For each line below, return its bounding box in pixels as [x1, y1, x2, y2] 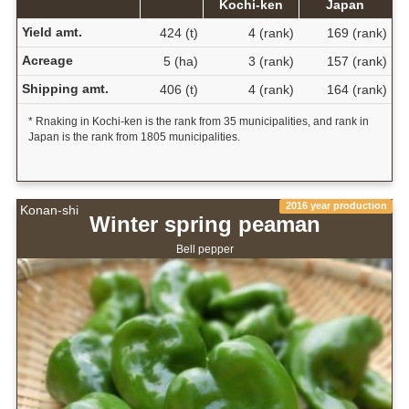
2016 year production [285, 200, 387, 212]
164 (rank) [326, 81, 387, 97]
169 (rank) [326, 25, 387, 40]
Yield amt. [21, 24, 82, 39]
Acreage [21, 52, 73, 68]
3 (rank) [247, 53, 294, 68]
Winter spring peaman [89, 212, 320, 237]
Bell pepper [175, 242, 234, 256]
